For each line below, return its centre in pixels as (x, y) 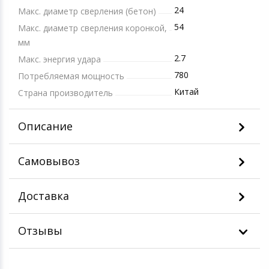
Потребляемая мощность (71, 76)
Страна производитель (65, 92)
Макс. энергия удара (59, 59)
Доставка (43, 195)
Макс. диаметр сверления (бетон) (87, 11)
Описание (45, 126)
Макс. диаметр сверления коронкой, (92, 28)
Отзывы (40, 230)
